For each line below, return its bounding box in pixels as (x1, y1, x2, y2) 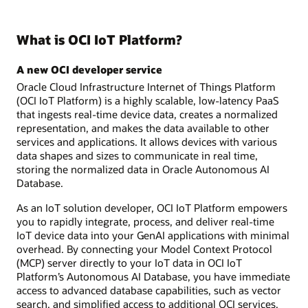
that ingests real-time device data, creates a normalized (16, 107, 278, 121)
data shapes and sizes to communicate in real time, (16, 148, 258, 162)
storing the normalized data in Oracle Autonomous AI (16, 162, 269, 176)
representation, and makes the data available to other (16, 120, 269, 135)
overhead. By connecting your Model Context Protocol (16, 241, 272, 256)
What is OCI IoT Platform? (16, 31, 182, 49)
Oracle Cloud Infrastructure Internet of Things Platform (16, 79, 276, 93)
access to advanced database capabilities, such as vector (16, 283, 281, 297)
